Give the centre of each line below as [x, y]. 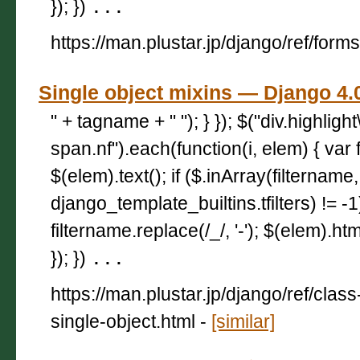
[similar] [243, 321]
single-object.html [123, 321]
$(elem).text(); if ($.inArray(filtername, [205, 176]
